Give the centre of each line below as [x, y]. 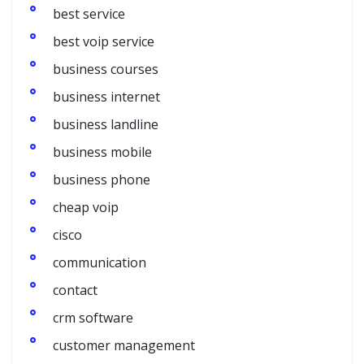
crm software [93, 317]
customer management [124, 345]
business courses [106, 69]
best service [89, 13]
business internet [106, 96]
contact [75, 290]
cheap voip [86, 207]
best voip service [104, 41]
